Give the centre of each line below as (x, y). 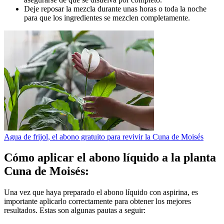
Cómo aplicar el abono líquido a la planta (110, 158)
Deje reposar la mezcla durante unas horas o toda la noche (115, 8)
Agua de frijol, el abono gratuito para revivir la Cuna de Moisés (104, 136)
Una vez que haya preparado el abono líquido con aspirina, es (101, 192)
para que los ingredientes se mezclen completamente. (107, 17)
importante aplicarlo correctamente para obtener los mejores (97, 201)
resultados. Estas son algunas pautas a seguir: (75, 210)
